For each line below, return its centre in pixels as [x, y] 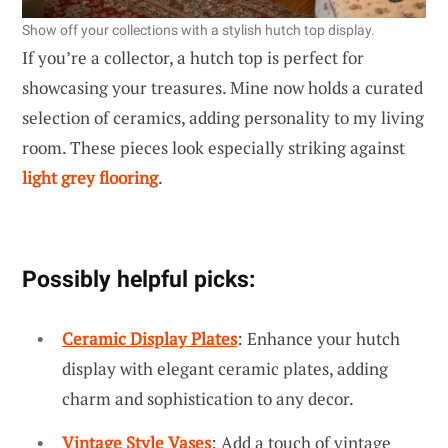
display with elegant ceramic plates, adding [225, 368]
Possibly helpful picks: [138, 278]
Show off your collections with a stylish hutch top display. [198, 29]
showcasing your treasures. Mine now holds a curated [222, 87]
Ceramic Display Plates [149, 338]
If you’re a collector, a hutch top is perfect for [193, 57]
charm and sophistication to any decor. [208, 398]
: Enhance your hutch [318, 338]
